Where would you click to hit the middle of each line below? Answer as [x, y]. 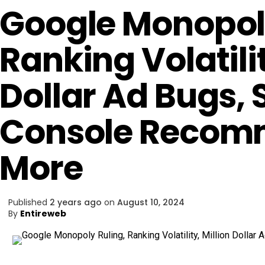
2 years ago [76, 202]
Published [28, 202]
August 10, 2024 [151, 202]
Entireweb [43, 214]
